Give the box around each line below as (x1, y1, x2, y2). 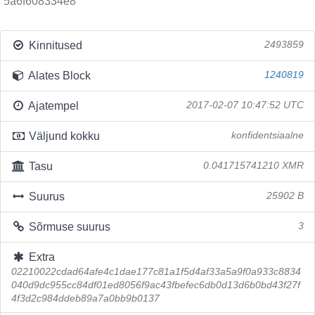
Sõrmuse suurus (25, 221, 110, 233)
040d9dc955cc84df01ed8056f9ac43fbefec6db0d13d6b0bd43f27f (11, 280, 300, 290)
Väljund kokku (25, 130, 100, 142)
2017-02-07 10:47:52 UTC (186, 100, 304, 110)
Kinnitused (25, 39, 82, 51)
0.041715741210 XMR (203, 160, 304, 171)
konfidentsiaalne (231, 130, 304, 141)
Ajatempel (25, 100, 79, 112)
